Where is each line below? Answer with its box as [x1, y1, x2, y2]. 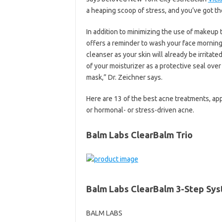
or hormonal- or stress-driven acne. [86, 106, 194, 114]
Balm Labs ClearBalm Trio [86, 130, 193, 140]
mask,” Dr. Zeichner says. [86, 73, 163, 81]
